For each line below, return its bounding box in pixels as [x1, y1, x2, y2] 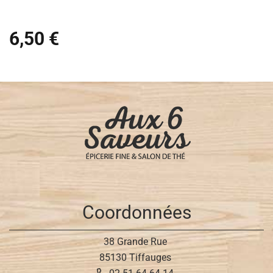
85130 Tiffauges [99, 251, 171, 263]
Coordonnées [82, 201, 191, 223]
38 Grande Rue [103, 235, 167, 247]
